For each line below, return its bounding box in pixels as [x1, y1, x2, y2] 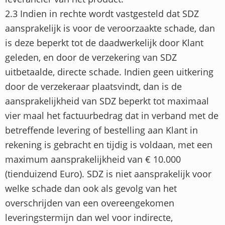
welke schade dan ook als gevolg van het [5, 182, 177, 195]
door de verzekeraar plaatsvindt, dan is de [5, 80, 182, 93]
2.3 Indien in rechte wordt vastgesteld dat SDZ [5, 8, 199, 20]
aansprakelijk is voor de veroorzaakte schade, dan [5, 22, 215, 35]
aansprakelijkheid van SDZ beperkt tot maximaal [5, 95, 209, 107]
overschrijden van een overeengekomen [5, 197, 174, 209]
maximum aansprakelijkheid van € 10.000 [5, 153, 181, 166]
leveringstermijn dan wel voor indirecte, [5, 211, 173, 224]
